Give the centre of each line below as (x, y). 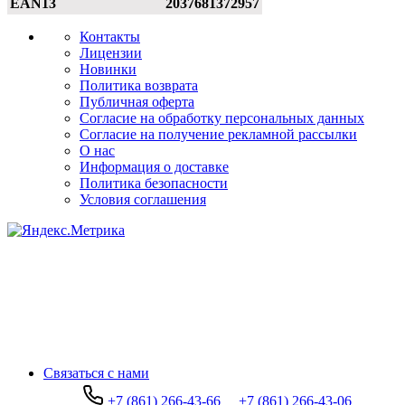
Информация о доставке (154, 166)
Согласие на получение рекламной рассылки (218, 134)
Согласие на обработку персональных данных (222, 118)
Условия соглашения (143, 199)
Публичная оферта (137, 101)
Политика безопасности (154, 183)
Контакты (110, 36)
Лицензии (111, 52)
